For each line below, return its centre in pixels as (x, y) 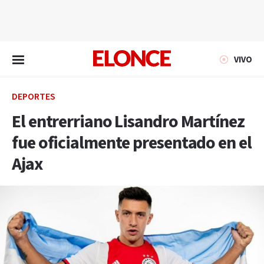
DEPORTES (34, 97)
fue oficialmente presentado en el (132, 143)
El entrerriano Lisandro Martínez (128, 122)
